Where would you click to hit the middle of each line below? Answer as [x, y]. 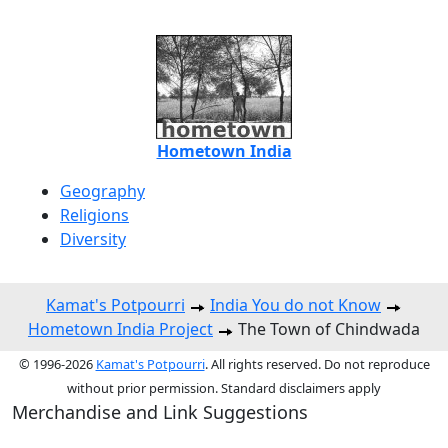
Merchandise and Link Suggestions [160, 412]
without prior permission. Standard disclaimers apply [224, 388]
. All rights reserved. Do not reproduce [317, 364]
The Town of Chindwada [327, 329]
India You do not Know [295, 305]
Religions [94, 215]
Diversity [93, 239]
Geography [102, 191]
